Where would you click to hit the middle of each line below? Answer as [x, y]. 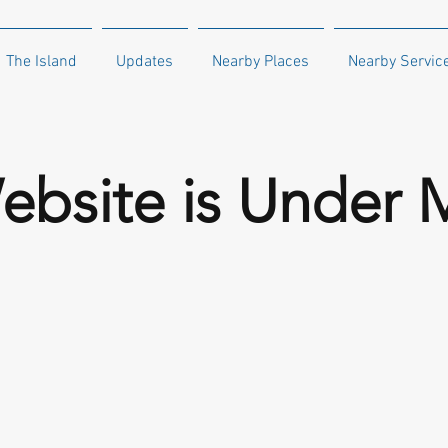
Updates [145, 62]
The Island [41, 62]
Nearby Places [261, 62]
